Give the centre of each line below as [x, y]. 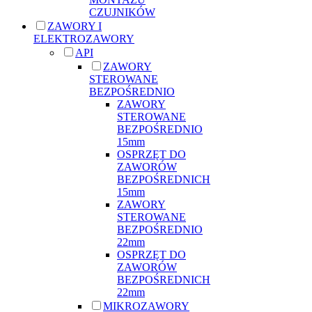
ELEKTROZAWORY [84, 38]
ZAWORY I [75, 26]
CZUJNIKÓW [122, 12]
